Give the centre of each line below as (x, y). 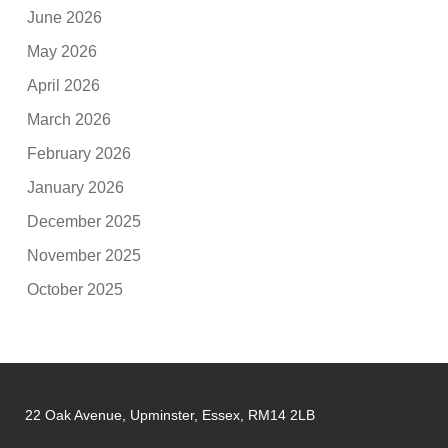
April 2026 (64, 86)
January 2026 (76, 188)
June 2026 (65, 18)
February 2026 (79, 154)
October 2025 (75, 290)
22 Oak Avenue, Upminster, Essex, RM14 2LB (170, 415)
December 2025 (84, 222)
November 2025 (84, 256)
